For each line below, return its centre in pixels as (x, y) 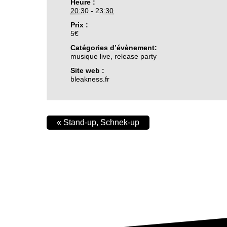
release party (136, 56)
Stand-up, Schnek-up (100, 122)
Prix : (80, 25)
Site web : (88, 70)
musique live (91, 56)
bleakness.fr (90, 79)
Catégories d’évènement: (114, 48)
